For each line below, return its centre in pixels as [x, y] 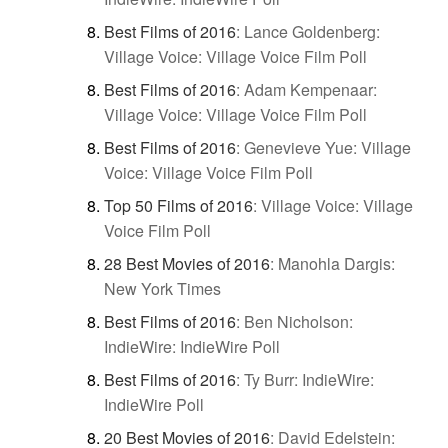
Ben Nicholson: [298, 321]
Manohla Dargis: [336, 263]
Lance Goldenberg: [312, 31]
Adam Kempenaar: [310, 89]
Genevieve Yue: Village [327, 147]
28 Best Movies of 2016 [187, 263]
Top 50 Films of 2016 [178, 205]
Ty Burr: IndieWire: [309, 379]
